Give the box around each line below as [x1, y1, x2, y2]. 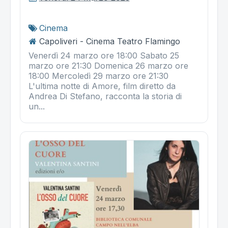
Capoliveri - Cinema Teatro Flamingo [39, 36, 180, 46]
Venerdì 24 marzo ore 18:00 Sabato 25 [28, 50, 179, 61]
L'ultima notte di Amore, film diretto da [28, 80, 176, 91]
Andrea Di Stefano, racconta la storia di [28, 91, 182, 101]
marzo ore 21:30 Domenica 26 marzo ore [28, 60, 188, 71]
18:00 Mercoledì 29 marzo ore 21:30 [28, 70, 168, 81]
